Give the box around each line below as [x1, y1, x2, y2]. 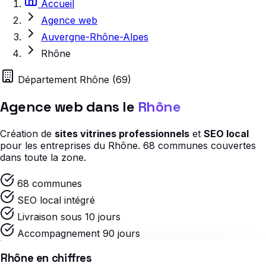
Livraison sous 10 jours [17, 211, 121, 223]
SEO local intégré [17, 194, 95, 207]
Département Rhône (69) [15, 74, 131, 86]
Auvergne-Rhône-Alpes [41, 31, 148, 43]
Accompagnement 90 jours [17, 227, 140, 240]
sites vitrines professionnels [55, 128, 189, 140]
